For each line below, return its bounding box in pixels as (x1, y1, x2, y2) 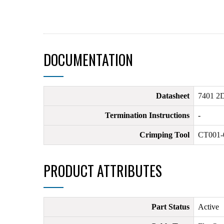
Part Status (151, 202, 189, 211)
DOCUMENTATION (43, 49, 133, 70)
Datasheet (156, 91, 189, 100)
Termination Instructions (105, 111, 189, 119)
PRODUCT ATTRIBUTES (43, 160, 162, 181)
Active (198, 202, 219, 211)
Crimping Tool (139, 130, 189, 139)
